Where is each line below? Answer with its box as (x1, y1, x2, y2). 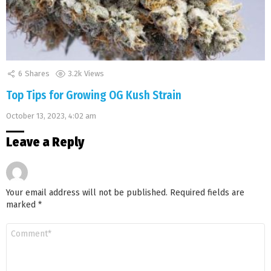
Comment (6, 223, 41, 232)
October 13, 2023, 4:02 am (6, 111, 96, 120)
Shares (25, 69, 50, 79)
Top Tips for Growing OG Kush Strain (6, 88, 184, 102)
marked (6, 199, 38, 210)
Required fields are (170, 187, 244, 198)
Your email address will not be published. (6, 187, 168, 198)
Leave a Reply (6, 134, 84, 150)
